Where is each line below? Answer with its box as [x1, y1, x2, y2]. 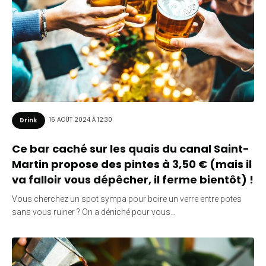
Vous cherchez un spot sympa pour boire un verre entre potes [12, 194, 242, 204]
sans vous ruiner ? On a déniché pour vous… [12, 207, 176, 217]
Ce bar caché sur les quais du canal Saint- [12, 141, 249, 156]
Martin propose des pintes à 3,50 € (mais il [12, 156, 252, 172]
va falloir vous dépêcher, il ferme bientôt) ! [12, 172, 254, 187]
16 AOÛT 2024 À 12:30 [49, 115, 112, 125]
